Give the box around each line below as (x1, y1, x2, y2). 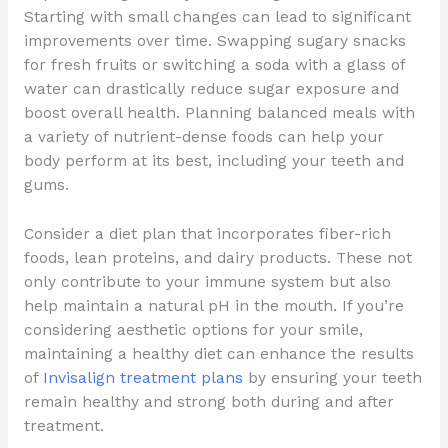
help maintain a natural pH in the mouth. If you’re (23, 296, 404, 315)
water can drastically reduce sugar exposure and (23, 79, 399, 98)
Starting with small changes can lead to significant (23, 7, 411, 26)
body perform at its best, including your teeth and (23, 151, 404, 170)
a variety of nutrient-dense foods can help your (23, 127, 384, 146)
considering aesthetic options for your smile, (23, 320, 363, 339)
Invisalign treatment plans (42, 368, 243, 387)
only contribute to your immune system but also (23, 272, 391, 291)
